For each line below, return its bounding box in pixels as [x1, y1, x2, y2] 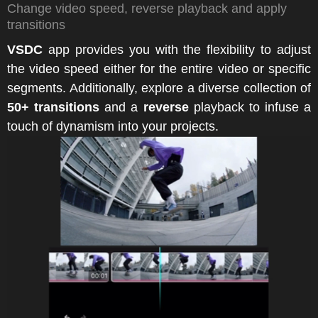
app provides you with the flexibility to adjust [43, 43, 311, 57]
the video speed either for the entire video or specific [7, 62, 311, 77]
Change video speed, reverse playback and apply [7, 1, 287, 16]
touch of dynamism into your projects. [7, 119, 219, 134]
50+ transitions [7, 100, 100, 115]
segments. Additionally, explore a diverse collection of [7, 81, 311, 96]
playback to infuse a [188, 100, 311, 115]
